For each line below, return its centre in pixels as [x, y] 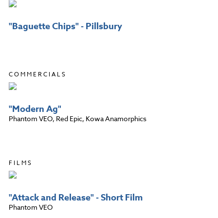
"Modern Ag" [35, 109]
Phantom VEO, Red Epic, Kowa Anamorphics [78, 118]
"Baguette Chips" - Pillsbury [65, 26]
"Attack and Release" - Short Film [76, 197]
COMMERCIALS [38, 74]
